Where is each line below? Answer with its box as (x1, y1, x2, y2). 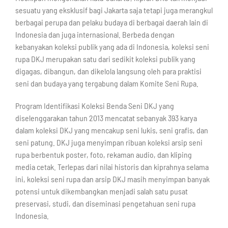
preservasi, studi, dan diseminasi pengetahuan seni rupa (15, 198, 195, 209)
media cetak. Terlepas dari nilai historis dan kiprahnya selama (15, 162, 209, 172)
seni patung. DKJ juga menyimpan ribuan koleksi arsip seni (15, 137, 203, 148)
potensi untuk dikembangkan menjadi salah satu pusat (15, 186, 188, 196)
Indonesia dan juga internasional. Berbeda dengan (15, 30, 175, 40)
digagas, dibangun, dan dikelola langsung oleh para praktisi (15, 66, 202, 76)
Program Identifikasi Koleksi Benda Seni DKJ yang (15, 101, 174, 111)
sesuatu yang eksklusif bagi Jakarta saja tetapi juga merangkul (15, 5, 213, 15)
